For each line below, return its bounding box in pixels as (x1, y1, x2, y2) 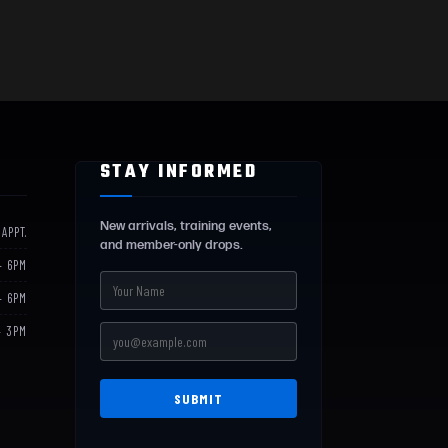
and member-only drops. (99, 237, 243, 253)
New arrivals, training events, (99, 218, 272, 234)
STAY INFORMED (99, 158, 258, 187)
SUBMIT (173, 390, 223, 407)
